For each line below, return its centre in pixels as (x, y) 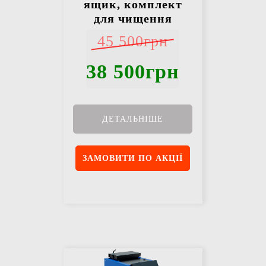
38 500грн (133, 72)
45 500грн (133, 42)
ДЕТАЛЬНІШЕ (133, 119)
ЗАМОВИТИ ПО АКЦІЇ (133, 159)
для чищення (133, 19)
